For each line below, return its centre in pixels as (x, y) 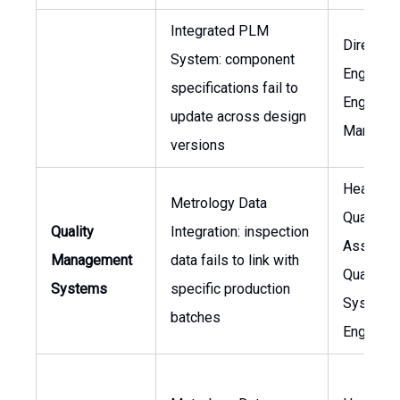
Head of (368, 189)
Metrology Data (219, 203)
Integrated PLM (220, 31)
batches (196, 317)
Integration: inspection (240, 232)
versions (198, 145)
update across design (238, 117)
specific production (230, 289)
